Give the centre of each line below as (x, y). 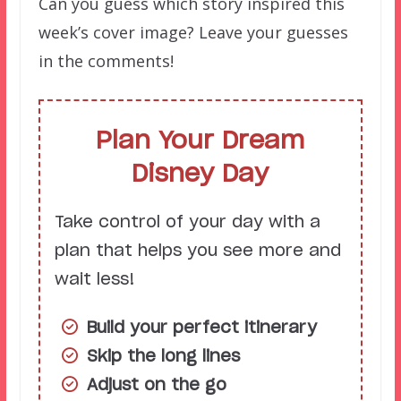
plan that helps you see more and (197, 252)
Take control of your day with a (187, 223)
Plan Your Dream (200, 141)
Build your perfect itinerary (201, 329)
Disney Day (200, 175)
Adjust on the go (156, 386)
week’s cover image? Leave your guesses (193, 33)
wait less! (94, 281)
